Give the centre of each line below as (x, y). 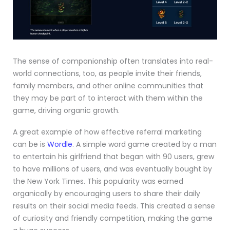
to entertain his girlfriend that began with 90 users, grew (113, 156)
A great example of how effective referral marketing (107, 132)
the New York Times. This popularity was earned (98, 181)
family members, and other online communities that (108, 85)
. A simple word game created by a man (145, 144)
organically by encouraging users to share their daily (107, 193)
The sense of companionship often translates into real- (113, 61)
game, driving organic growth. (66, 110)
